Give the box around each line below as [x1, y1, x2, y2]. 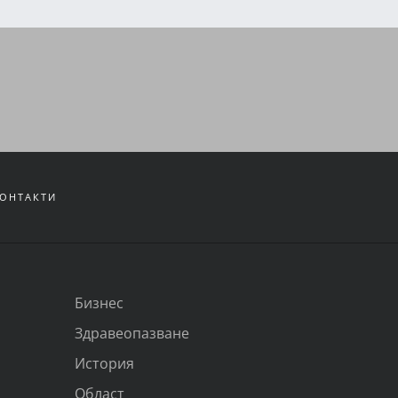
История [74, 353, 134, 372]
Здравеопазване [74, 322, 189, 342]
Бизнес [74, 292, 123, 312]
